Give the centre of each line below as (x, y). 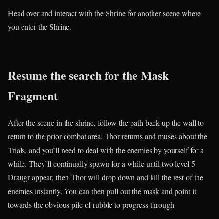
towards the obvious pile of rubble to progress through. (92, 204)
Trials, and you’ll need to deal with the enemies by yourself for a (106, 150)
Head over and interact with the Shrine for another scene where (104, 13)
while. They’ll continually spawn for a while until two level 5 (101, 163)
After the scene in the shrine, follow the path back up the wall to (106, 122)
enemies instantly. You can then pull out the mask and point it (102, 191)
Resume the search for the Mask (88, 75)
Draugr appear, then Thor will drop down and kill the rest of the (106, 177)
